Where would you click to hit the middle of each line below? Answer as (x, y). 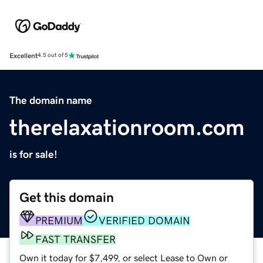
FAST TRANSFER (75, 239)
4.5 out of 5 (53, 55)
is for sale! (33, 154)
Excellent (23, 55)
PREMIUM (59, 220)
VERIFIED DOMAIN (144, 220)
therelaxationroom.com (127, 127)
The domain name (51, 100)
